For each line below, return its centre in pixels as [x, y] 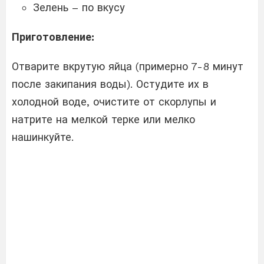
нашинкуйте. [43, 137]
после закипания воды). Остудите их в [110, 84]
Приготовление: [53, 37]
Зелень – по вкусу [79, 8]
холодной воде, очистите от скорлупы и [114, 102]
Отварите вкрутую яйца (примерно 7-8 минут [128, 67]
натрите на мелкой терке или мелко [103, 120]
